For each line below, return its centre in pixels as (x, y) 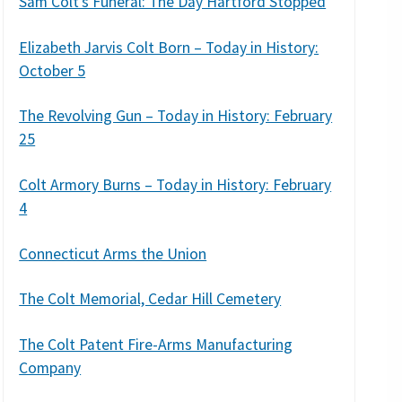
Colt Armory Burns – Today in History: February (175, 184)
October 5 (52, 70)
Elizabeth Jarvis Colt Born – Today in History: (169, 47)
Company (50, 367)
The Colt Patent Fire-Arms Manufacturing (156, 344)
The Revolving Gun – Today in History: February (176, 116)
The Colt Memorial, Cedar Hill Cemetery (150, 299)
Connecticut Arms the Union (113, 253)
